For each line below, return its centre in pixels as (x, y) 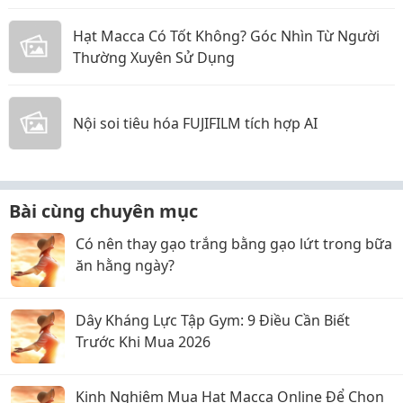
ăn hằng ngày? (125, 265)
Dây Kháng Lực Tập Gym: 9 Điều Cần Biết (213, 320)
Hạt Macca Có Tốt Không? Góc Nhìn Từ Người (226, 36)
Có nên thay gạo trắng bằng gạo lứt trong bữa (234, 244)
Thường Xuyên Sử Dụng (154, 58)
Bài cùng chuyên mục (103, 211)
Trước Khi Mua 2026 (143, 342)
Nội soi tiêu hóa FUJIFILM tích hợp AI (195, 123)
